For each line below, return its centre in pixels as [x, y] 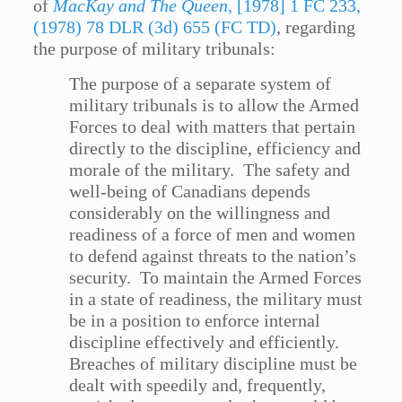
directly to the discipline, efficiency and [215, 149]
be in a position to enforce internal [195, 321]
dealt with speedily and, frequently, [198, 385]
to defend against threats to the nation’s [213, 256]
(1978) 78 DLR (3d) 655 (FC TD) [155, 27]
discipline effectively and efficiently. [207, 342]
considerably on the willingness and [200, 213]
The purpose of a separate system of [201, 84]
